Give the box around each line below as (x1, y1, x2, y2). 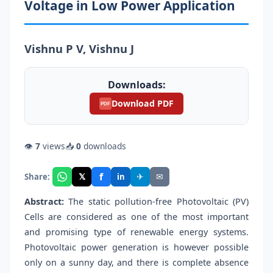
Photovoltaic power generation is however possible (24, 241, 249, 253)
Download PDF (112, 97, 174, 109)
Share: (24, 171, 50, 182)
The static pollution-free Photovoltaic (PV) (64, 196, 249, 208)
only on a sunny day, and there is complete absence (24, 257, 249, 269)
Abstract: (24, 196, 64, 208)
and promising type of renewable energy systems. (24, 226, 249, 238)
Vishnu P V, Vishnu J (24, 40, 134, 56)
